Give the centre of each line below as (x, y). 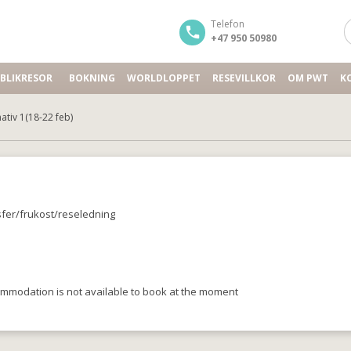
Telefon (228, 24)
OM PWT (308, 78)
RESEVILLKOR (244, 78)
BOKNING (92, 78)
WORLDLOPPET (164, 78)
